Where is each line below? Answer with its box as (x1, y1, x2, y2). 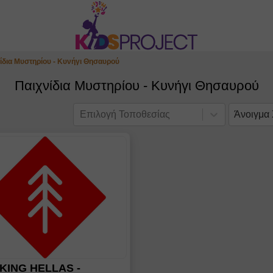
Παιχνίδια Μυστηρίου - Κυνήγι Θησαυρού (14, 78, 259, 93)
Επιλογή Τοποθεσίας (80, 108, 170, 119)
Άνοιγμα (234, 108, 269, 119)
